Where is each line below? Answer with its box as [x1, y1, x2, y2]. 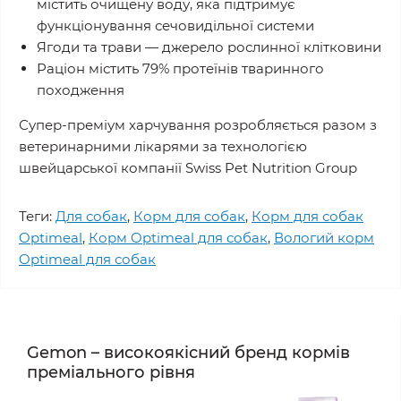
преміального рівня [27, 363, 195, 382]
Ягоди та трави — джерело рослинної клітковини [37, 38, 381, 55]
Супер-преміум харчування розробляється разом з [19, 116, 377, 133]
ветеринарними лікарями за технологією [19, 138, 307, 155]
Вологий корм [274, 229, 374, 246]
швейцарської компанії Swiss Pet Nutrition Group [19, 159, 357, 176]
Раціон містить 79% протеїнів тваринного [37, 60, 324, 77]
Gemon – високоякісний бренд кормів [27, 343, 350, 363]
